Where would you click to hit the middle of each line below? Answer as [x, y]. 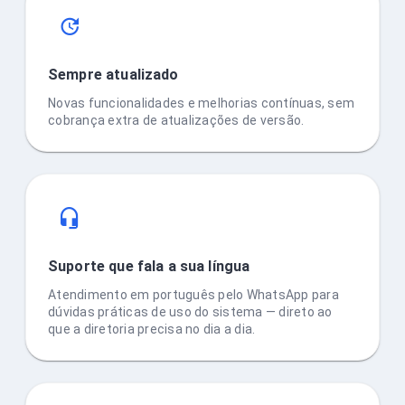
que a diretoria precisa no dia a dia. [152, 330]
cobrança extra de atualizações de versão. [176, 121]
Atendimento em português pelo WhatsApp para [193, 295]
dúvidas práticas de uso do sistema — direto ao [190, 312]
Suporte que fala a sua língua [149, 267]
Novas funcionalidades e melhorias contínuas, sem [201, 104]
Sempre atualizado [113, 75]
